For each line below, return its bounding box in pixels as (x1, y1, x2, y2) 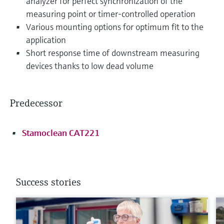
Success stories (16, 175, 81, 188)
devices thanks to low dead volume (26, 59, 153, 71)
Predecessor (10, 96, 62, 109)
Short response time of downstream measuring (26, 46, 199, 58)
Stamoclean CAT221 (22, 126, 99, 138)
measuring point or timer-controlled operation (26, 7, 195, 19)
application (26, 33, 66, 45)
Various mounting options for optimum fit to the (26, 20, 203, 32)
